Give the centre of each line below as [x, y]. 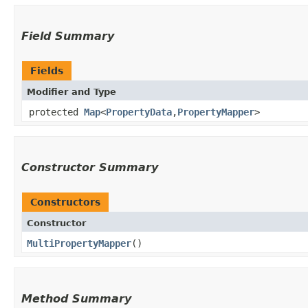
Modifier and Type [71, 91]
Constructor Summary [90, 167]
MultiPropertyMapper [79, 243]
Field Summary [68, 36]
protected [56, 112]
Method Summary [76, 298]
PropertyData [139, 112]
